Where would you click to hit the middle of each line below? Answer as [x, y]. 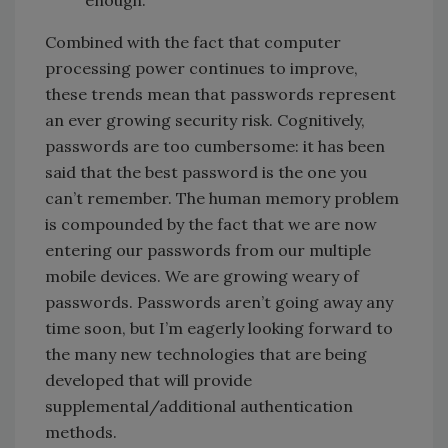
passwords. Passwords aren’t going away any [219, 301]
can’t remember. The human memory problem [222, 197]
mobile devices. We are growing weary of [202, 275]
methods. [81, 431]
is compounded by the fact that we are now [211, 223]
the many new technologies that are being [206, 353]
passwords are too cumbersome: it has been [215, 145]
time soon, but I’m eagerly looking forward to [219, 327]
